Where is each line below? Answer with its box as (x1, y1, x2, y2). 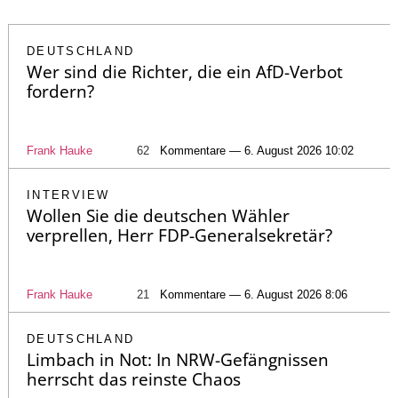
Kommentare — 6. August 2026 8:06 (160, 288, 347, 302)
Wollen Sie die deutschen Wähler (27, 204, 290, 228)
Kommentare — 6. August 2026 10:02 (160, 144, 354, 158)
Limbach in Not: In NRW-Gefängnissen (27, 348, 329, 372)
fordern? (27, 80, 94, 104)
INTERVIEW (27, 188, 110, 203)
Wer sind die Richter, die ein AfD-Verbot (27, 60, 343, 84)
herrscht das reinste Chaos (27, 368, 241, 392)
